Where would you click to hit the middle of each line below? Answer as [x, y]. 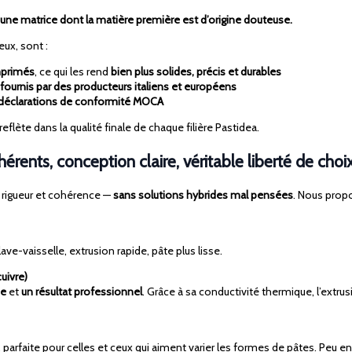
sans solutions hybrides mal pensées [203, 195]
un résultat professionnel [82, 292]
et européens [204, 86]
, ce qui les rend [73, 71]
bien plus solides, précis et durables [196, 71]
